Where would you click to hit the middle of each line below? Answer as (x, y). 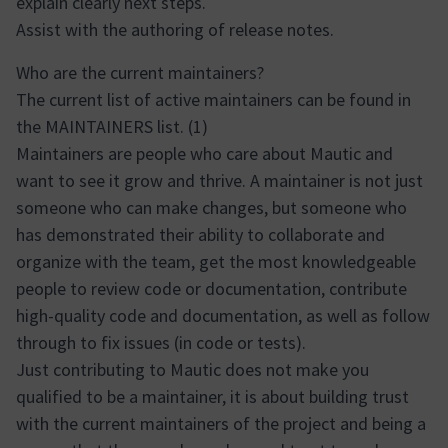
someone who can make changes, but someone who (211, 207)
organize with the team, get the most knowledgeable (216, 261)
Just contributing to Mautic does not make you (192, 369)
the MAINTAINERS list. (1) (112, 126)
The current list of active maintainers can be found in (213, 99)
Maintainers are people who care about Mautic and (204, 153)
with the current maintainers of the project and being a (221, 423)
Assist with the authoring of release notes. (175, 29)
